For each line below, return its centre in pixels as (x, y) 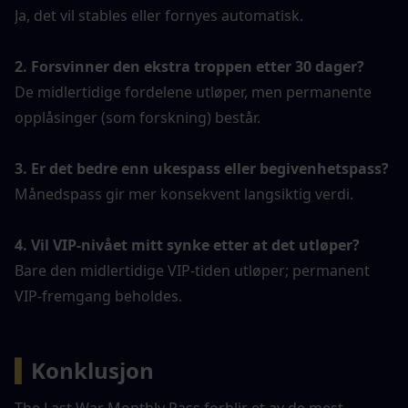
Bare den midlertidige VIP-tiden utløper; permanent (192, 270)
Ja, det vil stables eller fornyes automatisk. (159, 15)
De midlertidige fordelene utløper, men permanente (193, 92)
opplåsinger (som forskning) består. (138, 117)
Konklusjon (92, 370)
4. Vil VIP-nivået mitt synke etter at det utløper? (187, 245)
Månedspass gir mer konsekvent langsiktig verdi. (184, 194)
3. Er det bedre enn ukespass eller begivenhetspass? (202, 168)
